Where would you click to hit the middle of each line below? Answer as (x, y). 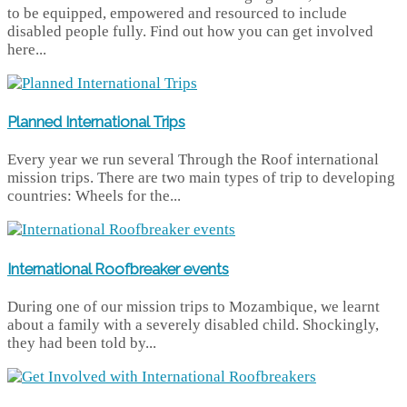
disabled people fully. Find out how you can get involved (190, 31)
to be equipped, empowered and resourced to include (177, 13)
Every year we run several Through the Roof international (193, 160)
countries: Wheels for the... (94, 196)
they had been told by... (82, 342)
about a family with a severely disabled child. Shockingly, (193, 324)
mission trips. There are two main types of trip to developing (201, 178)
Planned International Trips (96, 122)
